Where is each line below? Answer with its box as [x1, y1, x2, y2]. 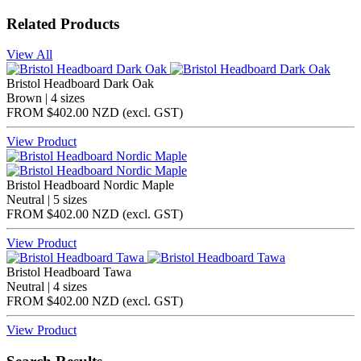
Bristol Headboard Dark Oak [6, 77, 154, 91]
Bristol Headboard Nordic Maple [6, 178, 174, 193]
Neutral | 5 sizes [6, 193, 87, 207]
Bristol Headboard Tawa [6, 265, 131, 280]
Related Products [6, 15, 119, 32]
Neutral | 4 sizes [6, 280, 87, 294]
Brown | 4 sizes [6, 91, 85, 106]
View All [6, 48, 52, 62]
